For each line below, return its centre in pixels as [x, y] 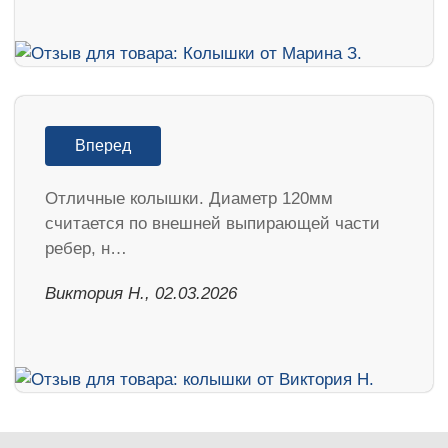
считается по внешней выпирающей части [212, 224]
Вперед [103, 146]
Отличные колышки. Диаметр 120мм [189, 199]
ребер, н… [86, 249]
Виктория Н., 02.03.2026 [141, 294]
